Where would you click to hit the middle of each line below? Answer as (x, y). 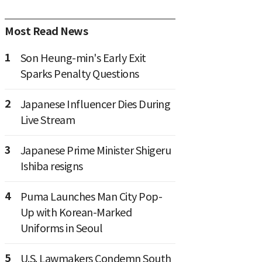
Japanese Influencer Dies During (95, 105)
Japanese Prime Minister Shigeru (95, 151)
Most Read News (46, 32)
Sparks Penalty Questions (80, 74)
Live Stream (47, 120)
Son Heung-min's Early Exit (83, 58)
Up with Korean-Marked (76, 213)
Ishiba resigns (51, 167)
